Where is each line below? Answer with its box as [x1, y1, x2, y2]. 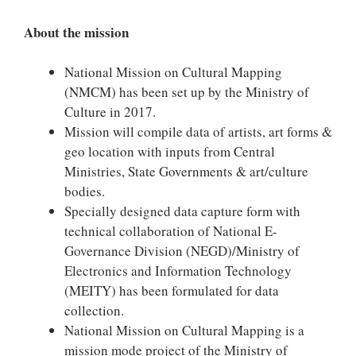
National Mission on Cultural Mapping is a [64, 321, 304, 339]
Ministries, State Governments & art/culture [64, 162, 308, 180]
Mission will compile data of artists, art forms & [64, 122, 332, 141]
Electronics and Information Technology [64, 261, 292, 280]
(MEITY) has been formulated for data [64, 281, 279, 300]
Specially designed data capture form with [64, 202, 300, 220]
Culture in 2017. [64, 103, 161, 121]
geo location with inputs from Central [64, 142, 275, 161]
